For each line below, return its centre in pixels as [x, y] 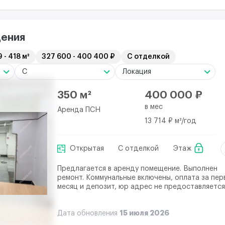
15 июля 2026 [144, 213]
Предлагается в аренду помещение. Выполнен [137, 168]
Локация [138, 72]
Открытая [87, 149]
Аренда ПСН [79, 110]
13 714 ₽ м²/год [170, 121]
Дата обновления [88, 213]
